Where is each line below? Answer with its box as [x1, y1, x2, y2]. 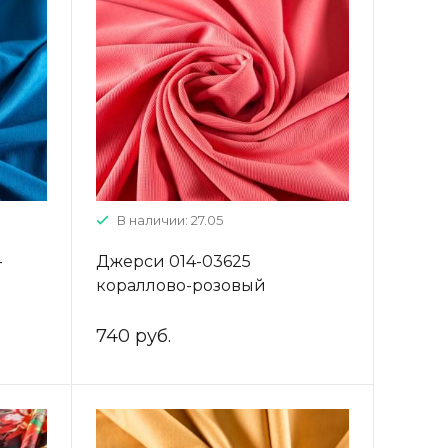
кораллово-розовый [95, 275, 266, 295]
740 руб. [95, 324, 171, 347]
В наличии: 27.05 [116, 211, 223, 228]
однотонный [95, 299, 203, 319]
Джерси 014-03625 [95, 251, 251, 271]
